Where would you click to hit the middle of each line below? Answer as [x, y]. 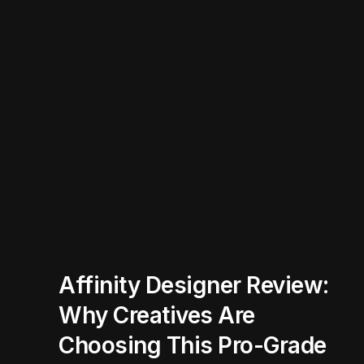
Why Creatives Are [157, 315]
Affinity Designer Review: [194, 285]
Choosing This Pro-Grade [193, 345]
